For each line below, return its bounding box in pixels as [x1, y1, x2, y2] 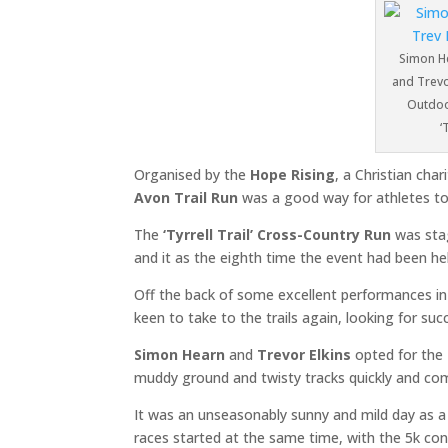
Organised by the [134, 164, 251, 184]
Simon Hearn [134, 344, 226, 364]
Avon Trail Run [134, 187, 239, 207]
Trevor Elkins [257, 344, 352, 364]
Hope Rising [250, 164, 336, 184]
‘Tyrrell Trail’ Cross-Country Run [159, 224, 392, 244]
